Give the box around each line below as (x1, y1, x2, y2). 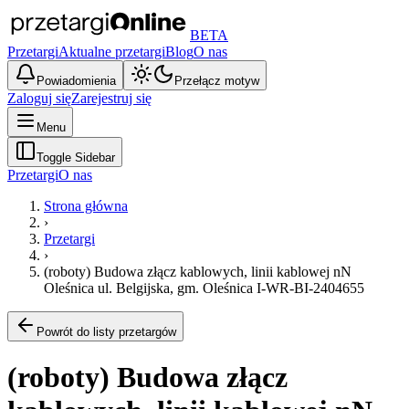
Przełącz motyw (174, 74, 259, 88)
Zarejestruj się (71, 90, 152, 106)
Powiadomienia (37, 74, 116, 88)
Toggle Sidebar (37, 151, 115, 164)
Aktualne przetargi (58, 44, 165, 59)
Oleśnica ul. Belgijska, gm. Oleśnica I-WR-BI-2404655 (44, 280, 364, 296)
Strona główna (44, 198, 128, 214)
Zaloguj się (7, 90, 71, 106)
